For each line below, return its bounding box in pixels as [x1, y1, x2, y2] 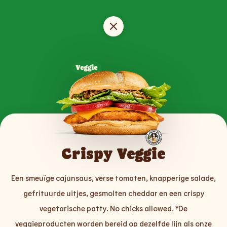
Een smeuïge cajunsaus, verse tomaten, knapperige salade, [11, 173, 216, 183]
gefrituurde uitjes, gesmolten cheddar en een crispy [23, 188, 204, 198]
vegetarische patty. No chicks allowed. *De [40, 204, 187, 213]
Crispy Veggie [61, 144, 166, 163]
